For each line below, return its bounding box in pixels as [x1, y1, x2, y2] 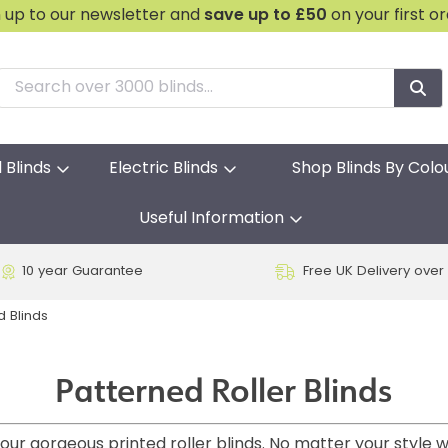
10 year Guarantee [21, 265, 143, 279]
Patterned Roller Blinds [55, 368, 393, 414]
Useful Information [138, 211, 284, 227]
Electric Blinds [109, 161, 218, 177]
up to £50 [248, 8, 328, 24]
